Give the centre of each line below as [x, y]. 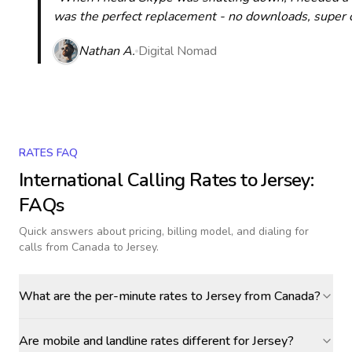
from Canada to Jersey [101, 247]
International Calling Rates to [140, 180]
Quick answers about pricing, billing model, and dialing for [164, 231]
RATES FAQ [48, 153]
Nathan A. [107, 51]
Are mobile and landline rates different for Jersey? [156, 341]
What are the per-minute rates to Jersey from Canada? [170, 296]
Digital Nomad [178, 51]
